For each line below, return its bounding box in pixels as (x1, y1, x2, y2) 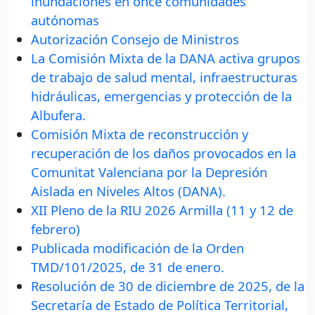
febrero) (31, 220, 80, 238)
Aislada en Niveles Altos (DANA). (31, 182, 226, 200)
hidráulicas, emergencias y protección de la (31, 87, 292, 105)
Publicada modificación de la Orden (31, 239, 244, 257)
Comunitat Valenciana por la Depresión (31, 163, 267, 181)
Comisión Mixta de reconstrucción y (31, 125, 248, 143)
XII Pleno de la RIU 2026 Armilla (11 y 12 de (31, 201, 293, 219)
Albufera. (31, 106, 89, 124)
